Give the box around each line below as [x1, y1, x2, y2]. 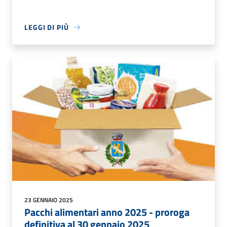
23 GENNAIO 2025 [24, 195, 73, 205]
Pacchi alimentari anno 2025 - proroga [24, 204, 190, 220]
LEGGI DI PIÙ [24, 22, 69, 33]
